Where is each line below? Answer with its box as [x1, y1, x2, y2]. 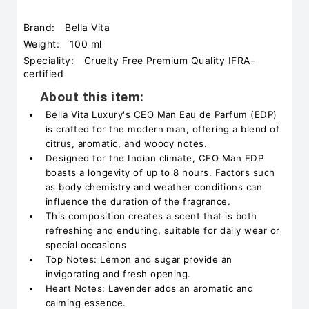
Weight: [23, 38, 63, 50]
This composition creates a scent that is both [46, 210, 257, 221]
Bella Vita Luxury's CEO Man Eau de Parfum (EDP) [46, 109, 277, 120]
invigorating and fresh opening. [46, 268, 191, 279]
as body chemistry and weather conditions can [46, 181, 263, 192]
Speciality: [23, 54, 77, 66]
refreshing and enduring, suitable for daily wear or [46, 225, 280, 236]
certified [23, 68, 64, 79]
